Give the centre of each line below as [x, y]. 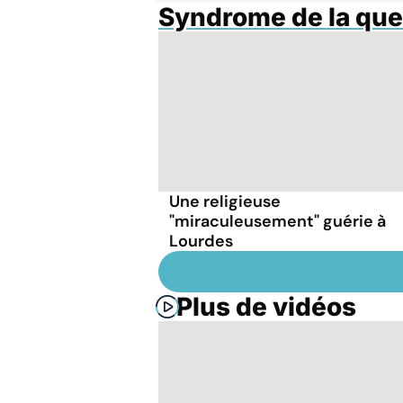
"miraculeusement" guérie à [278, 221]
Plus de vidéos [266, 306]
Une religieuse [225, 201]
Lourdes [201, 241]
